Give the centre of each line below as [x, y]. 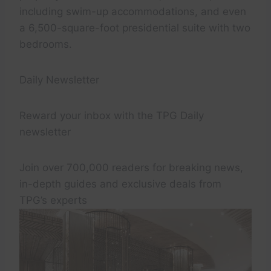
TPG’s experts [53, 201]
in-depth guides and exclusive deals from [120, 184]
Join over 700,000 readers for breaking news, [131, 168]
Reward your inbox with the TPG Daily [112, 116]
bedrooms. [46, 44]
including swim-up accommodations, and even [133, 12]
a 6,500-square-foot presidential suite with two [135, 28]
